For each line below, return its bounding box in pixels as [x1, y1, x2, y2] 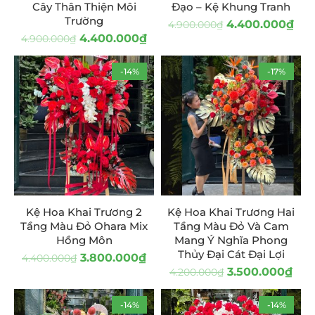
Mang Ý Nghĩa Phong [174, 233, 288, 247]
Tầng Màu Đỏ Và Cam [173, 219, 289, 233]
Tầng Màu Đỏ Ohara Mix [20, 219, 148, 233]
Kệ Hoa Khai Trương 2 [26, 205, 142, 219]
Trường [65, 14, 103, 27]
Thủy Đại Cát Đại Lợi [177, 247, 285, 261]
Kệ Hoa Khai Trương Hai [167, 205, 295, 219]
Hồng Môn [56, 233, 112, 247]
